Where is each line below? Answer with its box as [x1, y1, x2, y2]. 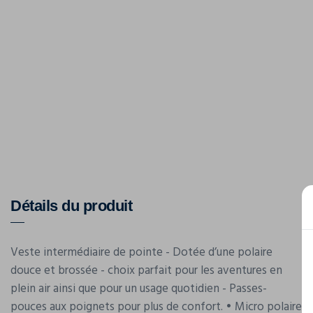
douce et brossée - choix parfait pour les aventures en [10, 261, 282, 280]
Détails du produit [10, 197, 132, 214]
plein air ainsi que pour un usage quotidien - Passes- [10, 279, 267, 298]
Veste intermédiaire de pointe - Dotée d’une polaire [10, 243, 272, 262]
